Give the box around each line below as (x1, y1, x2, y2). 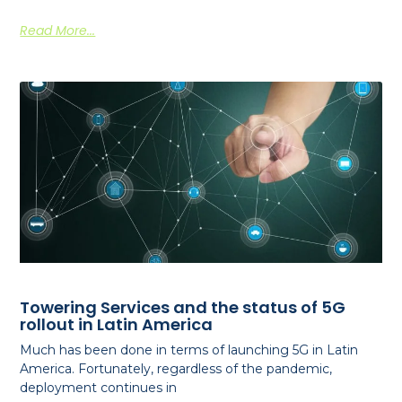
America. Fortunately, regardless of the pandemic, (20, 360, 333, 377)
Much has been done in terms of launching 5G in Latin (20, 341, 359, 358)
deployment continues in (20, 379, 178, 396)
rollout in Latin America (20, 312, 214, 336)
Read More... (20, 22, 96, 40)
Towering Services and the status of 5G (20, 295, 346, 319)
